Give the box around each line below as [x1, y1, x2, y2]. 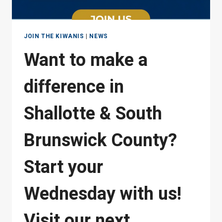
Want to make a [24, 47, 148, 73]
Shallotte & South [24, 100, 162, 127]
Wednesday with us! [24, 180, 181, 207]
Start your [24, 154, 103, 180]
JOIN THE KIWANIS [24, 32, 84, 41]
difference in [24, 73, 124, 100]
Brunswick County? [24, 127, 177, 154]
